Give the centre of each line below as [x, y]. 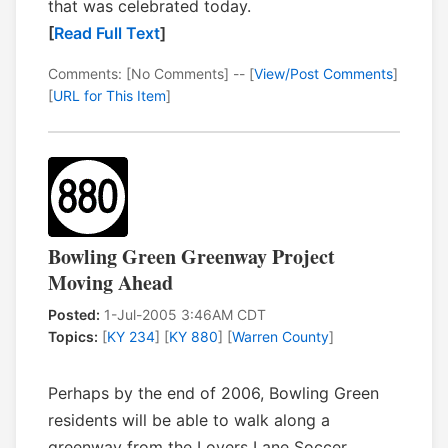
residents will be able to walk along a [189, 420]
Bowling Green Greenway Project [191, 257]
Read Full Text [107, 33]
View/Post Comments [323, 74]
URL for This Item [109, 96]
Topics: [73, 337]
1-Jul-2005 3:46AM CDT [183, 315]
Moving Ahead [110, 283]
